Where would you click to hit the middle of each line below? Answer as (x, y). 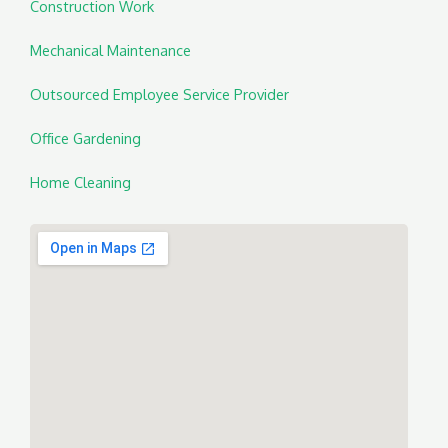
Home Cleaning (80, 182)
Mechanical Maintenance (110, 50)
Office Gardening (85, 138)
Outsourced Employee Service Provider (159, 94)
